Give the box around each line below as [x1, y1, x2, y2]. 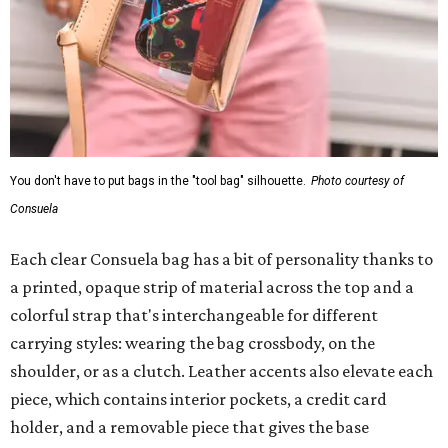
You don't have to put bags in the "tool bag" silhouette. [10, 173, 306, 188]
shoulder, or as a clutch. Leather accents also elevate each [10, 360, 433, 381]
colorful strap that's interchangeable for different [10, 304, 378, 325]
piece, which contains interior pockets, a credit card [10, 388, 387, 409]
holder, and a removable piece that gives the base [10, 416, 369, 437]
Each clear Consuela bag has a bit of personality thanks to [10, 248, 433, 269]
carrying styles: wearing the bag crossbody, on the [10, 332, 375, 353]
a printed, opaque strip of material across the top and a [10, 276, 414, 297]
